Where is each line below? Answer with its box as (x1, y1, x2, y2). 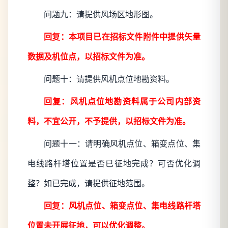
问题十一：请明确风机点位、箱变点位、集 (44, 139, 201, 149)
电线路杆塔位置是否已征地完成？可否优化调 (27, 159, 201, 168)
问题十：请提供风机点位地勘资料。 (44, 75, 174, 84)
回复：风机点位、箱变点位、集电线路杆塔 (44, 202, 201, 211)
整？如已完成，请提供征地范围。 (27, 179, 150, 188)
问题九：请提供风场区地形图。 (44, 10, 158, 19)
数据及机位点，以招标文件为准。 (27, 52, 150, 62)
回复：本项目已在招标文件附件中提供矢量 (44, 33, 201, 42)
